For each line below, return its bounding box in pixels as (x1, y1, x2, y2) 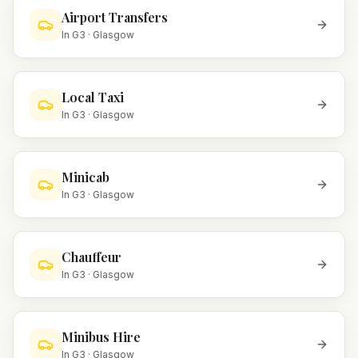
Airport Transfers (62, 9, 168, 26)
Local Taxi (62, 89, 124, 105)
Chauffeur (62, 249, 121, 265)
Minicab (62, 169, 109, 185)
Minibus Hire (62, 328, 141, 345)
